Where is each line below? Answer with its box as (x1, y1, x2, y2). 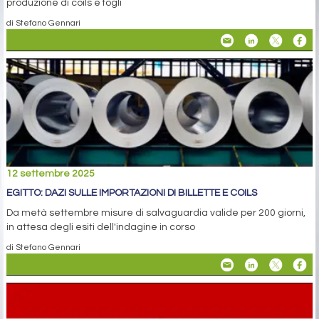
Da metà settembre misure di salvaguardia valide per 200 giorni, (6, 208, 305, 219)
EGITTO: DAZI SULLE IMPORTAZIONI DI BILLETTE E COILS (6, 188, 257, 199)
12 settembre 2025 (6, 169, 95, 179)
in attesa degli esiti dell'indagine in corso (6, 222, 195, 233)
